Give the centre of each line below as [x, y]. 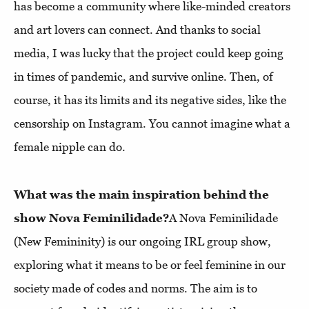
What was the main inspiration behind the [141, 195]
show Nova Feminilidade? [91, 218]
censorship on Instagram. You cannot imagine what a [152, 123]
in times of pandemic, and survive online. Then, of [143, 77]
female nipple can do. [70, 147]
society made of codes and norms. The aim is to [136, 288]
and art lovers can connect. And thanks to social [137, 30]
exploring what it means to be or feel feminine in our [150, 265]
